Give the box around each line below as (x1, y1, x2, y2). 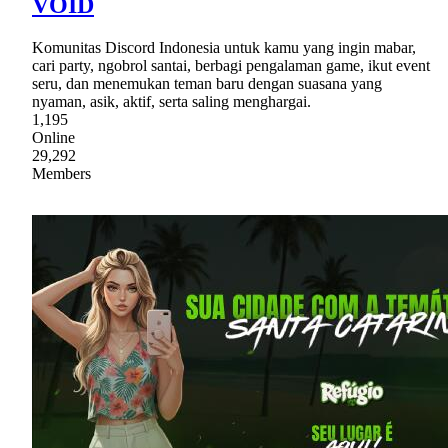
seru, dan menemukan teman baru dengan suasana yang (32, 75, 382, 93)
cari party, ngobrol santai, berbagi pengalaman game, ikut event (32, 57, 430, 75)
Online (32, 129, 75, 147)
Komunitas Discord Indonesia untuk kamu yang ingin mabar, (32, 39, 416, 57)
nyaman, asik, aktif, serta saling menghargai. (32, 93, 311, 111)
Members (32, 165, 91, 183)
